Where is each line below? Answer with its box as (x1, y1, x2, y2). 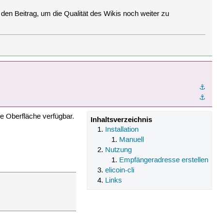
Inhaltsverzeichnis (91, 114, 153, 124)
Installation (105, 125, 139, 134)
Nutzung (105, 145, 132, 155)
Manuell (119, 135, 144, 144)
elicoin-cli (105, 166, 134, 175)
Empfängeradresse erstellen (119, 155, 209, 165)
